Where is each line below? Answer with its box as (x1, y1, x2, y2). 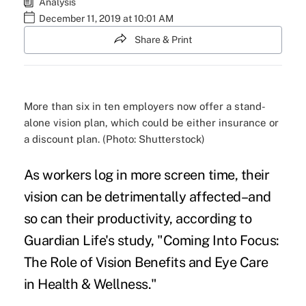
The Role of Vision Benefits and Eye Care (23, 254, 268, 271)
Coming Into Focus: (163, 232, 279, 249)
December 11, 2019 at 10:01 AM (38, 13, 173, 24)
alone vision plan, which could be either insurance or (23, 117, 279, 129)
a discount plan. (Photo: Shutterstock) (23, 133, 205, 145)
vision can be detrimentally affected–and (23, 189, 271, 206)
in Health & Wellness (23, 276, 148, 293)
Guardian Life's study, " (23, 232, 163, 249)
